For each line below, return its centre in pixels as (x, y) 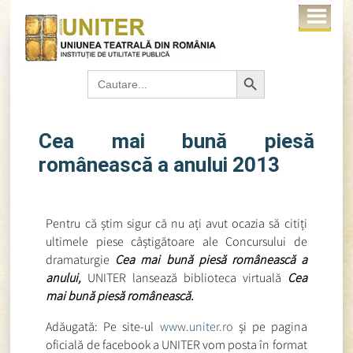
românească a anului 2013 (160, 165)
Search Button (255, 69)
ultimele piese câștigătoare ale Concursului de (176, 242)
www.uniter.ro (196, 327)
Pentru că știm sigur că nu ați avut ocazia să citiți (176, 223)
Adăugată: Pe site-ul (103, 327)
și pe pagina (270, 327)
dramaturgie (81, 260)
